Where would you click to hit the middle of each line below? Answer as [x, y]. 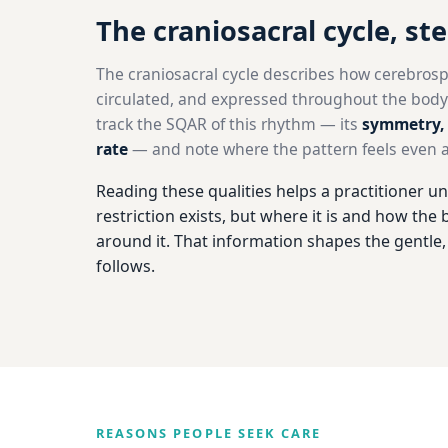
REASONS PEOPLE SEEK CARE [209, 432]
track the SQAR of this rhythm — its [229, 124]
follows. [125, 266]
